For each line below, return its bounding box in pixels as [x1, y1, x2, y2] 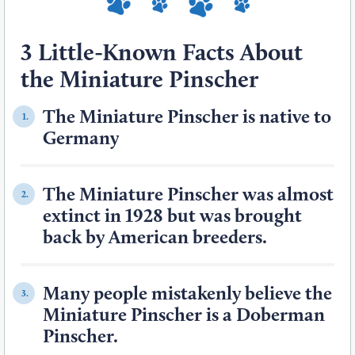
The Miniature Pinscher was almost [43, 182, 334, 206]
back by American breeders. [43, 225, 267, 249]
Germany [43, 126, 119, 150]
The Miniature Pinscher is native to [43, 105, 331, 128]
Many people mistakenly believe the [43, 281, 332, 305]
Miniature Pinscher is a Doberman [43, 303, 325, 326]
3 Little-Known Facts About [21, 37, 303, 67]
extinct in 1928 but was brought [43, 204, 302, 227]
